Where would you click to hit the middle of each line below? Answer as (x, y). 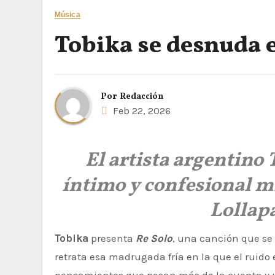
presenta (112, 238)
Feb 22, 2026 (141, 111)
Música (68, 15)
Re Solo (154, 238)
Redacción (141, 97)
